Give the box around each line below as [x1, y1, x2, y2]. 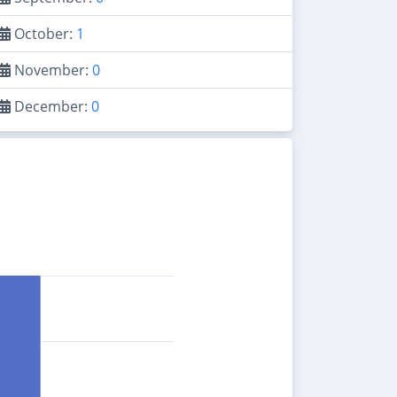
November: [11, 59, 92, 80]
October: [11, 23, 76, 43]
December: [11, 96, 91, 116]
